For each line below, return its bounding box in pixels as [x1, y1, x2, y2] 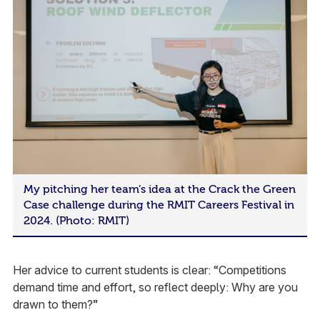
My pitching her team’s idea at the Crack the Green [23, 183, 296, 196]
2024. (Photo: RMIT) [23, 214, 129, 228]
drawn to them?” [12, 297, 98, 312]
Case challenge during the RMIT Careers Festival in [23, 199, 294, 212]
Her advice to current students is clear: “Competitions [12, 263, 286, 278]
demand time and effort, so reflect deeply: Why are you [12, 280, 298, 295]
